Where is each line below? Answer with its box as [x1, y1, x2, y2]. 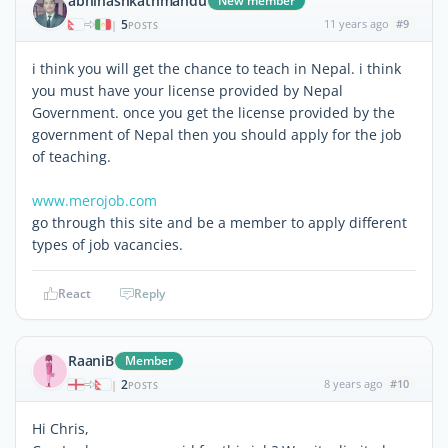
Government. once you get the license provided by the [32, 102, 395, 122]
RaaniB [68, 350, 114, 370]
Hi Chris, [32, 418, 89, 438]
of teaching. [32, 146, 111, 166]
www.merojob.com [32, 190, 157, 210]
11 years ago [323, 15, 389, 31]
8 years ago [323, 375, 383, 391]
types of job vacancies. [32, 234, 183, 254]
